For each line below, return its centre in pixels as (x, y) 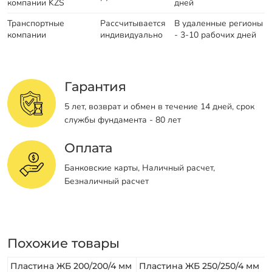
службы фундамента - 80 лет (123, 120)
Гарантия (95, 86)
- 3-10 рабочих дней (215, 35)
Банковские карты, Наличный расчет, (140, 168)
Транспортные (36, 23)
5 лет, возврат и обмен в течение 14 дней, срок (159, 107)
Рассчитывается (133, 23)
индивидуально (131, 35)
